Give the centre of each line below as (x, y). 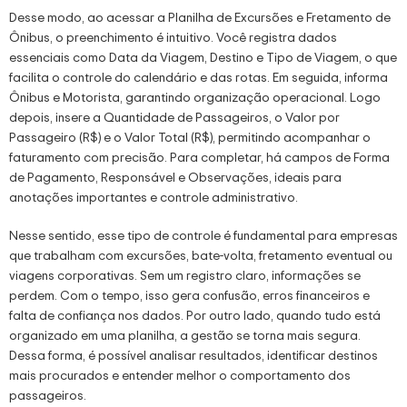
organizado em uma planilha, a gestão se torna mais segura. (185, 335)
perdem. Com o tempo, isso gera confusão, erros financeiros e (189, 295)
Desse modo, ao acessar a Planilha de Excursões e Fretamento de (200, 17)
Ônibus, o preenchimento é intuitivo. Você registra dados (173, 37)
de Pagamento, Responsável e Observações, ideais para (175, 177)
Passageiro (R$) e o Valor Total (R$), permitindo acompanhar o (190, 137)
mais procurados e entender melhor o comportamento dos (180, 375)
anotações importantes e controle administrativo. (154, 197)
